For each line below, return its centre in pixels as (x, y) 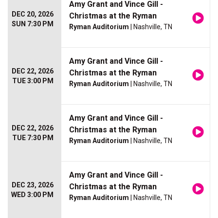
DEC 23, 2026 (33, 185)
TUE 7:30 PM (33, 138)
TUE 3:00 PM (33, 81)
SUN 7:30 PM (33, 24)
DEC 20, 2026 (33, 14)
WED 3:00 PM (32, 195)
